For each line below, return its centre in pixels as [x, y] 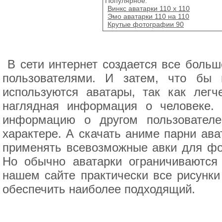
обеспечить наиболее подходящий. [99, 189]
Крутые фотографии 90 [146, 24]
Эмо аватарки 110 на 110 [148, 16]
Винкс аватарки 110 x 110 [149, 8]
